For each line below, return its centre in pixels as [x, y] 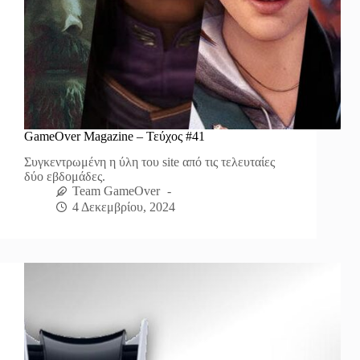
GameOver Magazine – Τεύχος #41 [115, 136]
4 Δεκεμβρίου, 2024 [124, 207]
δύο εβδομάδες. [65, 177]
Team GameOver [116, 191]
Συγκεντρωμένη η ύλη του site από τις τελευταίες [149, 162]
